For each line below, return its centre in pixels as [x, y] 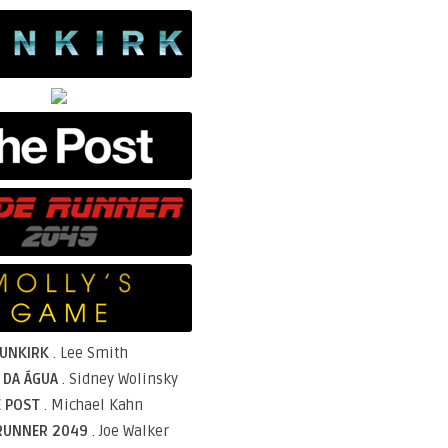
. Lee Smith [88, 353]
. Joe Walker [128, 431]
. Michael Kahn [91, 405]
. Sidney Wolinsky [118, 379]
